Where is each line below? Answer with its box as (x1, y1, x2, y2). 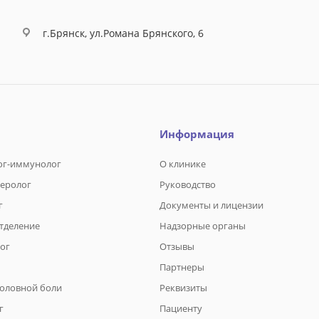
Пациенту (159, 302, 202, 315)
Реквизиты (159, 281, 207, 295)
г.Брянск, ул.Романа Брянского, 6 (43, 26, 204, 40)
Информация (159, 127, 234, 142)
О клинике (159, 157, 206, 171)
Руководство (159, 178, 216, 192)
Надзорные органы (159, 219, 246, 233)
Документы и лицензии (159, 199, 263, 212)
